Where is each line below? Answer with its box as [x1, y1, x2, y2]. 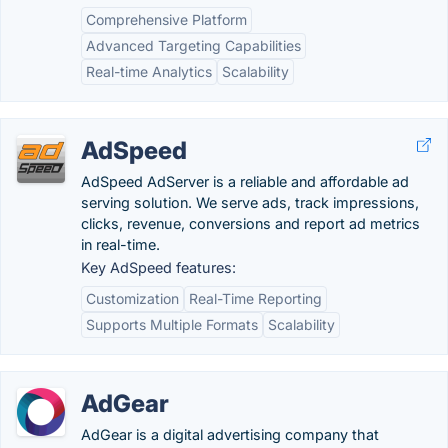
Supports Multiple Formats [86, 316, 258, 333]
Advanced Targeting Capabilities [86, 37, 301, 54]
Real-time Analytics [86, 63, 212, 80]
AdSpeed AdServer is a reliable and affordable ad [81, 173, 409, 190]
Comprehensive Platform [86, 11, 247, 28]
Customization [86, 290, 179, 307]
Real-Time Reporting [189, 290, 322, 307]
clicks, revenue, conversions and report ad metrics [81, 215, 420, 232]
